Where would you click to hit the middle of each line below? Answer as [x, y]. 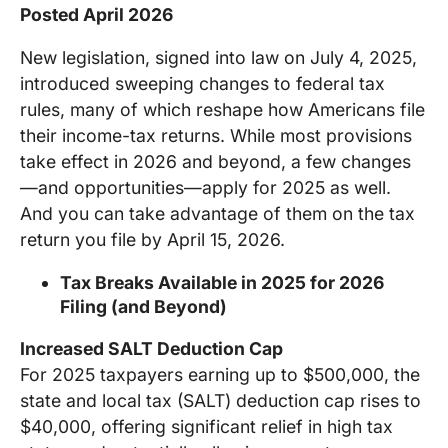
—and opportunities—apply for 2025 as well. [205, 188]
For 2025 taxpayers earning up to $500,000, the [220, 375]
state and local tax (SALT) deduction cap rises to [220, 401]
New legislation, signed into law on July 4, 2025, [218, 58]
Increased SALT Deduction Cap [151, 349]
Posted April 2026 [96, 14]
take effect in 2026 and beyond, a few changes [215, 162]
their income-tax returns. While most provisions [216, 136]
